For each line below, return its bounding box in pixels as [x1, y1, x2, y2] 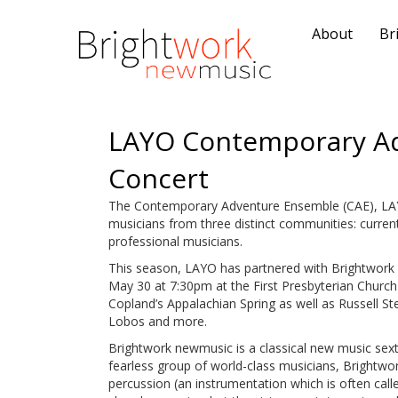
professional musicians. [108, 233, 243, 250]
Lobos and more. [108, 313, 207, 330]
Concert [108, 160, 209, 196]
